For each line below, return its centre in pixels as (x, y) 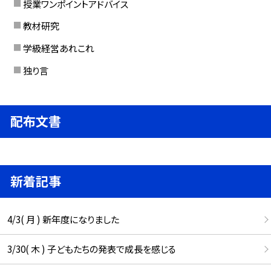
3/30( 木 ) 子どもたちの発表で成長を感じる (91, 249)
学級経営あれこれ (58, 48)
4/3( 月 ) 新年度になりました (63, 219)
